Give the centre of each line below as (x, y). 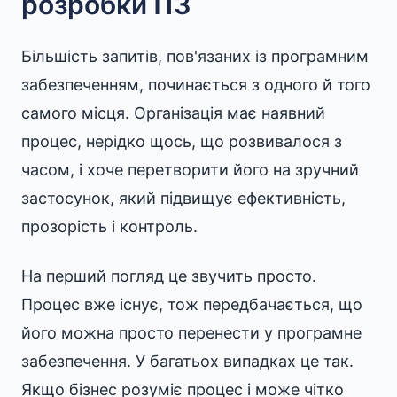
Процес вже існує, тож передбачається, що (192, 304)
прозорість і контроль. (109, 226)
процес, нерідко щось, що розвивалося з (182, 141)
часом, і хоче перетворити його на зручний (190, 170)
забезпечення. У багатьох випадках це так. (187, 361)
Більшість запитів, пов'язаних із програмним (195, 56)
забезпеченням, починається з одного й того (196, 85)
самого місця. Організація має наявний (173, 113)
